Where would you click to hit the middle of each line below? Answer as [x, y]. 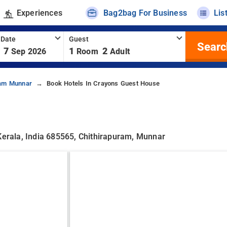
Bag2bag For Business [145, 13]
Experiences [39, 13]
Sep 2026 [29, 51]
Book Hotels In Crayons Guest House [103, 83]
